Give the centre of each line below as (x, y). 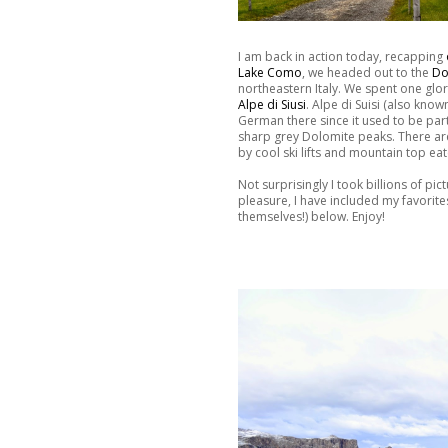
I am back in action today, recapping (342, 57)
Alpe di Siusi (272, 105)
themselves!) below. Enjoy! (311, 217)
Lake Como (270, 73)
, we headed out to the (367, 73)
